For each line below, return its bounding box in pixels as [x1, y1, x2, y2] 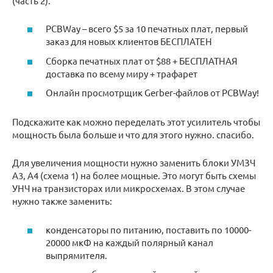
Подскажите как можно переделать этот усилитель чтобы [12, 116, 260, 128]
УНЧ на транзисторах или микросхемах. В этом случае [12, 182, 245, 194]
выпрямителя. [46, 249, 107, 261]
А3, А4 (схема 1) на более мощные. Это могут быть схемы [12, 169, 256, 182]
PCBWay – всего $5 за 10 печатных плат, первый [46, 23, 248, 35]
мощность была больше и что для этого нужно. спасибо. [12, 129, 254, 141]
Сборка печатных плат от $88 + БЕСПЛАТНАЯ [46, 54, 238, 66]
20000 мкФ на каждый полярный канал [46, 236, 213, 248]
